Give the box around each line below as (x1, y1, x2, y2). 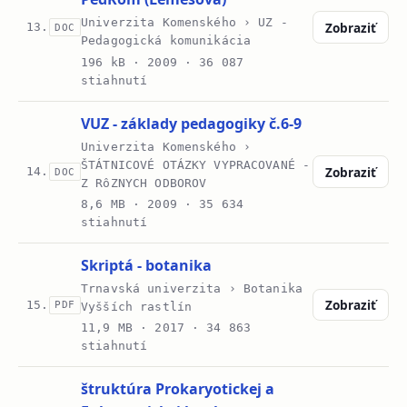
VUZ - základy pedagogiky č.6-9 (81, 113, 303, 134)
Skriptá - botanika (81, 254, 213, 275)
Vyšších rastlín (81, 300, 193, 314)
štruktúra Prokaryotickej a (81, 379, 275, 400)
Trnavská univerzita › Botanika (81, 282, 303, 296)
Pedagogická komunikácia (81, 34, 252, 48)
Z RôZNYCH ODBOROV (81, 175, 207, 190)
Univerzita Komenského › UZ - (81, 15, 288, 30)
